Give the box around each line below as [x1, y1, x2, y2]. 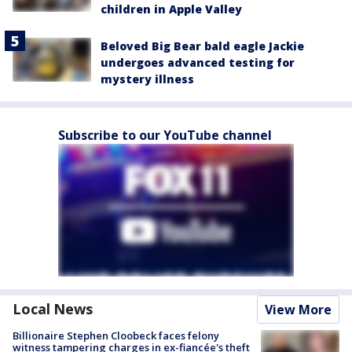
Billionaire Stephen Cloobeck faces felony [13, 328, 219, 343]
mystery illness [101, 71, 194, 86]
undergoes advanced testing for [101, 54, 295, 70]
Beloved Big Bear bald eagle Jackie [101, 38, 304, 53]
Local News [13, 299, 93, 318]
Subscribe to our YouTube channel [58, 126, 272, 144]
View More [265, 300, 332, 318]
